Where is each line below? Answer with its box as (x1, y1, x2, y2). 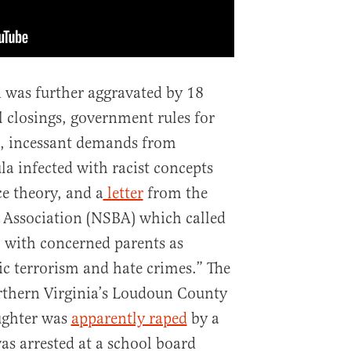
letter (103, 183, 143, 203)
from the (143, 183, 208, 203)
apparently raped (71, 309, 187, 328)
